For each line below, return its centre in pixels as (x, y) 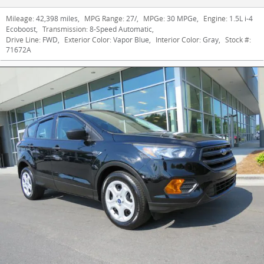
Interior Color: (178, 40)
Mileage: (20, 19)
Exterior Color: (88, 40)
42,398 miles (57, 19)
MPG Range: (104, 19)
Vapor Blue (131, 40)
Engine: (215, 19)
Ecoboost (21, 29)
